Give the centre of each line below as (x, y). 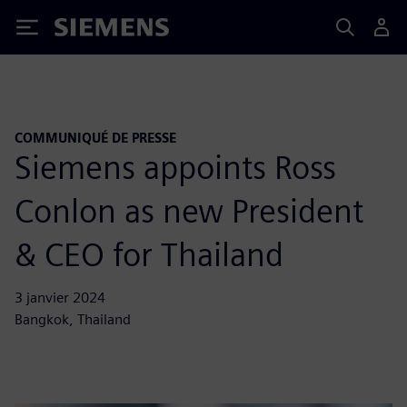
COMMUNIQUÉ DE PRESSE (95, 138)
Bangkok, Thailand (73, 319)
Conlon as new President (189, 210)
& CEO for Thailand (149, 254)
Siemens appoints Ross (175, 167)
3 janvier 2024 (60, 297)
